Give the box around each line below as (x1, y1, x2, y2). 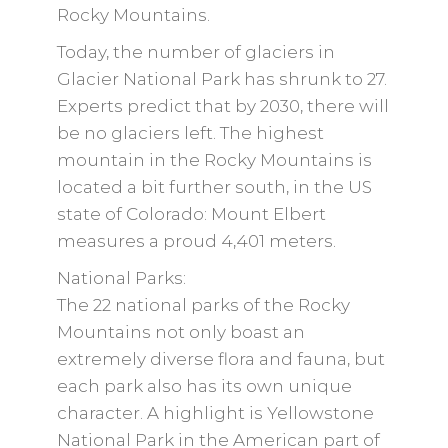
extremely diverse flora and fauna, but (56, 349, 385, 369)
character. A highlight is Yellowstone (56, 403, 374, 423)
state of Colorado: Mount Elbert (56, 204, 326, 224)
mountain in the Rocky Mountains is (56, 150, 372, 170)
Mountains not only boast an (56, 322, 305, 342)
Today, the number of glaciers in (56, 42, 335, 62)
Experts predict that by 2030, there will (56, 96, 389, 116)
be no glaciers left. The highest (56, 123, 324, 143)
